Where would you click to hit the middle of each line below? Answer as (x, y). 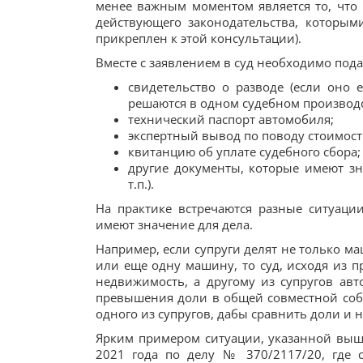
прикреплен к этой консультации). (199, 38)
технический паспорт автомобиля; (231, 119)
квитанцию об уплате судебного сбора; (244, 152)
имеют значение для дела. (174, 224)
